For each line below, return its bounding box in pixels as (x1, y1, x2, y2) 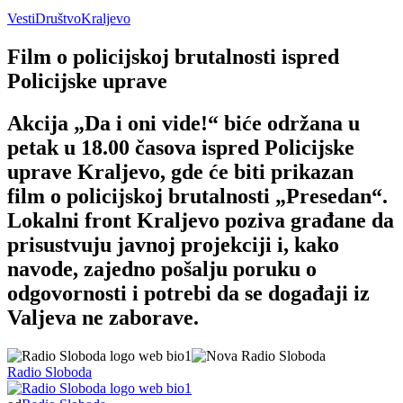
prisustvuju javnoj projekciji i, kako (7, 232, 339, 256)
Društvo (35, 10, 81, 26)
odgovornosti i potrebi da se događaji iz (7, 281, 370, 305)
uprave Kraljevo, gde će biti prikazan (7, 159, 354, 184)
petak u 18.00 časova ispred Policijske (7, 135, 354, 159)
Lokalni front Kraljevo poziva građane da (7, 208, 394, 232)
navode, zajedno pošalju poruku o (7, 256, 317, 281)
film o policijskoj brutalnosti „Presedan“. (7, 184, 388, 208)
